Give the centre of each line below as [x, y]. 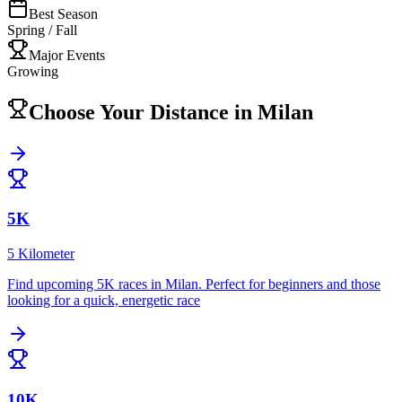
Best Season [63, 13]
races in [140, 284]
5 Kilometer [41, 254]
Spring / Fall [42, 30]
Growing [33, 71]
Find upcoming [52, 284]
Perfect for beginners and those [293, 284]
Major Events [67, 55]
